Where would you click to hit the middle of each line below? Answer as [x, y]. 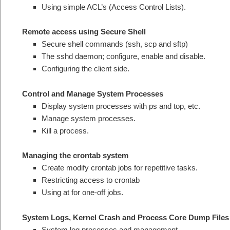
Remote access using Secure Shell [84, 32]
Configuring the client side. [85, 69]
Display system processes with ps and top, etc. [121, 106]
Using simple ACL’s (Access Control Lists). [113, 7]
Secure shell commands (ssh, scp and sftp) [114, 44]
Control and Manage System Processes [93, 93]
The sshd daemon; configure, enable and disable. [123, 56]
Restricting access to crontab [90, 180]
